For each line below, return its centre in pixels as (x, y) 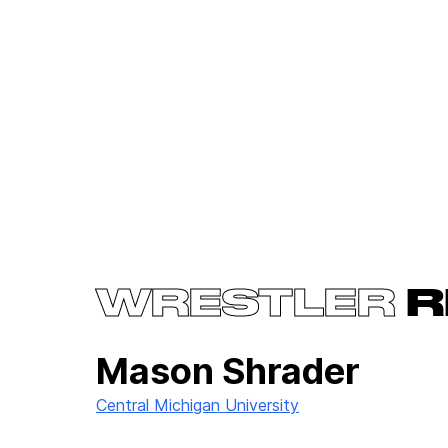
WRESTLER (245, 306)
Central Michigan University (197, 405)
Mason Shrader (228, 371)
